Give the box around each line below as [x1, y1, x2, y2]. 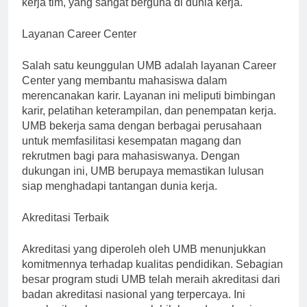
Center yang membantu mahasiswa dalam [22, 86, 227, 99]
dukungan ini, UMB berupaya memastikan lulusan [22, 177, 264, 189]
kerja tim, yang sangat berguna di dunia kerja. [22, 8, 243, 21]
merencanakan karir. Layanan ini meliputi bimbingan [22, 101, 275, 114]
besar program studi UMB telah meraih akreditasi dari [22, 285, 280, 297]
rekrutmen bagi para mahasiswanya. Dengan [22, 162, 240, 174]
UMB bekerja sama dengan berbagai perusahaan [22, 132, 262, 144]
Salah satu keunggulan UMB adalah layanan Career [22, 71, 276, 84]
